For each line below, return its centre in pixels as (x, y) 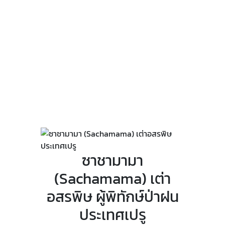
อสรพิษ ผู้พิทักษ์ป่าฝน (113, 197)
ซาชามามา (113, 161)
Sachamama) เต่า (115, 179)
